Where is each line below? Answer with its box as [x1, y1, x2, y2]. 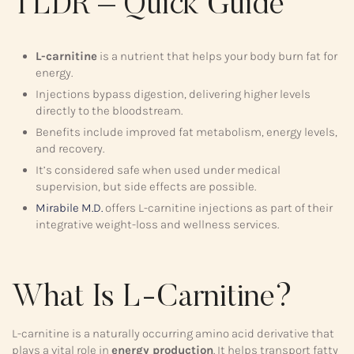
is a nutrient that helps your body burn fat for [97, 49, 337, 63]
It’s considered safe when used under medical [36, 163, 281, 177]
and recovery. [36, 141, 104, 156]
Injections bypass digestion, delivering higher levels [36, 87, 311, 101]
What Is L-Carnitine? [12, 283, 292, 314]
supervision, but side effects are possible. [36, 179, 256, 194]
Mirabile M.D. [36, 201, 103, 215]
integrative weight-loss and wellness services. [36, 217, 279, 232]
